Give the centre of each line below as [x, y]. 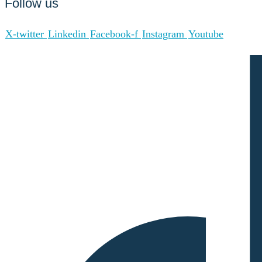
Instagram [163, 34]
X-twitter [25, 34]
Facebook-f [114, 34]
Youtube [206, 34]
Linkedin [67, 34]
